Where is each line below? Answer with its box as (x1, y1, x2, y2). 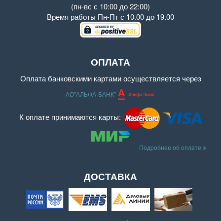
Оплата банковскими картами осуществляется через (20, 73, 201, 84)
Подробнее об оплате (139, 143, 203, 152)
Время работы (47, 11, 98, 22)
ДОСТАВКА (84, 170, 137, 184)
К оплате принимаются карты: (19, 111, 123, 122)
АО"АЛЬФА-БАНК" (65, 90, 117, 99)
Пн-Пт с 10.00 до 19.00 (98, 11, 174, 22)
